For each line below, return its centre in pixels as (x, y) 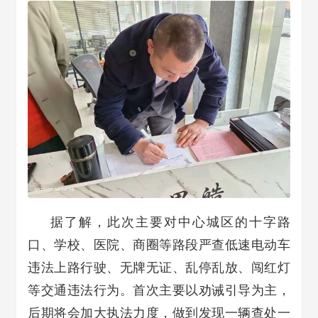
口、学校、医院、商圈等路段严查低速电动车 (159, 245)
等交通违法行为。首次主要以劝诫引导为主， (159, 290)
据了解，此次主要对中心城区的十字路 (170, 222)
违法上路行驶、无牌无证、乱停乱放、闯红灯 (159, 267)
